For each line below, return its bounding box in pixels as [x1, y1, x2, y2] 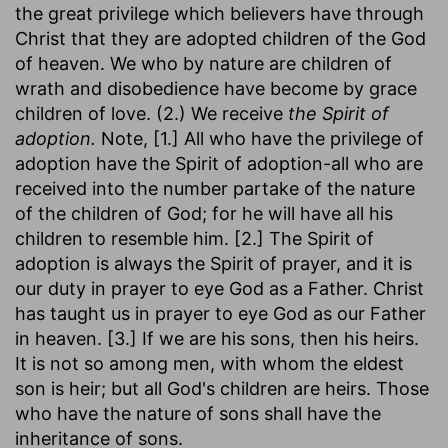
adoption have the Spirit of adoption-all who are [15, 152, 423, 174]
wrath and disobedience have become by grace [15, 77, 417, 99]
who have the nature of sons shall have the [15, 402, 381, 424]
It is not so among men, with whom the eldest [15, 352, 404, 374]
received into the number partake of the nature [15, 177, 415, 199]
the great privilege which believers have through [15, 2, 424, 24]
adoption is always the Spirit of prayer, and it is [15, 252, 412, 274]
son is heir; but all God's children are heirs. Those [15, 377, 429, 399]
